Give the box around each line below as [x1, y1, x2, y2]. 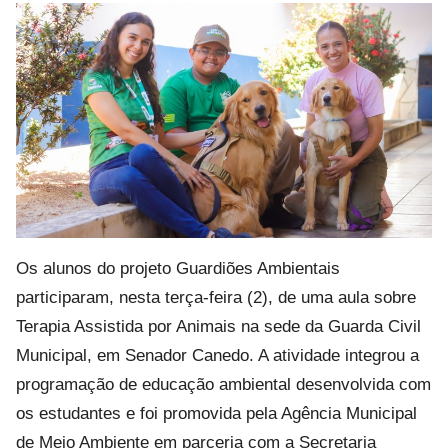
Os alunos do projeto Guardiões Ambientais [16, 259, 340, 279]
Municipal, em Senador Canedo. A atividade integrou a [16, 346, 419, 366]
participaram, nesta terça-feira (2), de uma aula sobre [16, 288, 416, 308]
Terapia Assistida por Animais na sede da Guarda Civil [16, 317, 421, 337]
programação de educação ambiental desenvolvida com [16, 375, 431, 395]
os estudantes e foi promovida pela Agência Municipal [16, 404, 417, 424]
